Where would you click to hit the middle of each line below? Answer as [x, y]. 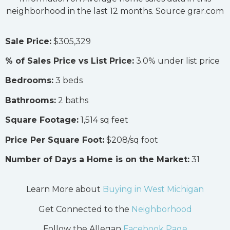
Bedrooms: [29, 81]
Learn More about [64, 189]
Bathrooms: [31, 100]
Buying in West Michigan [153, 189]
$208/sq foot [131, 140]
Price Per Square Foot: [55, 140]
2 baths [72, 100]
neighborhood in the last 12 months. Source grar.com [115, 11]
